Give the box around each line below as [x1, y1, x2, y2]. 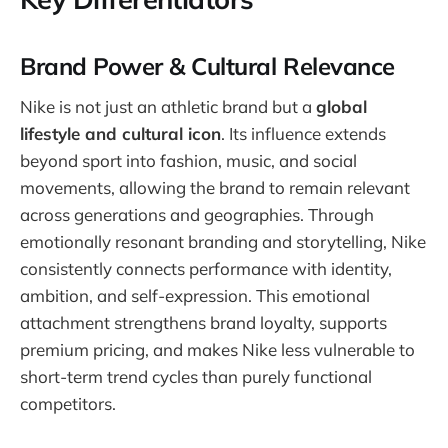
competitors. [20, 393, 116, 415]
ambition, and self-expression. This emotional [20, 285, 370, 307]
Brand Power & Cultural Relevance [20, 50, 395, 81]
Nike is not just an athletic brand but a [20, 96, 316, 118]
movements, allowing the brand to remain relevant [20, 177, 410, 199]
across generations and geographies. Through [20, 204, 374, 226]
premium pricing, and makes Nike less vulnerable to [20, 339, 415, 361]
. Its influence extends [221, 123, 386, 145]
